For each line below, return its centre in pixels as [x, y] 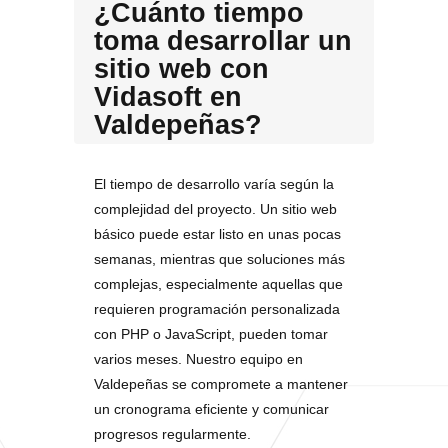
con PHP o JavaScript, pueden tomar [211, 334]
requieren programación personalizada [217, 309]
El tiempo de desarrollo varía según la [214, 184]
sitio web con [181, 69]
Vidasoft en [168, 97]
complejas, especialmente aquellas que [218, 284]
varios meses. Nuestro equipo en [198, 359]
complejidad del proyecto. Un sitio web [215, 209]
